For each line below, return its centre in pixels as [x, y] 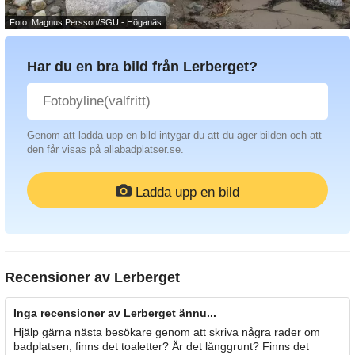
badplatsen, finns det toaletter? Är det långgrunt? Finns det [161, 347]
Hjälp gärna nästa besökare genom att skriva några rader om [167, 332]
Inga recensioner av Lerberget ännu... [115, 313]
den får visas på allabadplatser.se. [105, 150]
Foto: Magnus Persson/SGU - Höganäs [85, 23]
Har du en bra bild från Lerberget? [142, 67]
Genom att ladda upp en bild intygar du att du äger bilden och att [174, 136]
